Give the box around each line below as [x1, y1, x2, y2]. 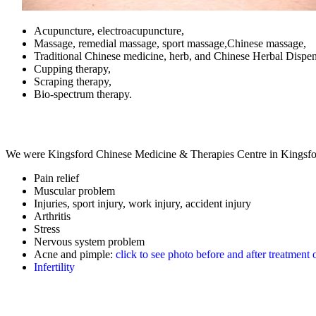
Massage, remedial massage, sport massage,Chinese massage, [34, 37, 306, 50]
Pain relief [34, 172, 79, 185]
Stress [34, 223, 60, 236]
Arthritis [34, 210, 71, 223]
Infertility [34, 261, 75, 274]
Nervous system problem [34, 236, 145, 248]
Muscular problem [34, 185, 115, 197]
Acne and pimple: [34, 248, 116, 261]
